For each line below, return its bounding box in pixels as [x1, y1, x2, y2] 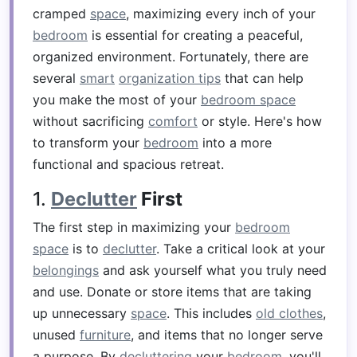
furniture [80, 327, 131, 343]
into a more [198, 135, 272, 151]
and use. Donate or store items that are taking [33, 284, 312, 300]
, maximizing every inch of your [126, 6, 316, 22]
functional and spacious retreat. [33, 156, 224, 172]
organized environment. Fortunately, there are [33, 49, 308, 65]
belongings [33, 262, 99, 278]
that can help [221, 70, 304, 86]
